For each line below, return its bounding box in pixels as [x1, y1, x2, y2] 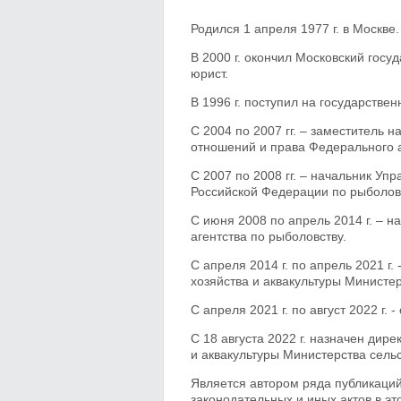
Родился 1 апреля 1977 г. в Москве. [191, 21, 399, 36]
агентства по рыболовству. [191, 229, 346, 243]
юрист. [191, 66, 228, 81]
